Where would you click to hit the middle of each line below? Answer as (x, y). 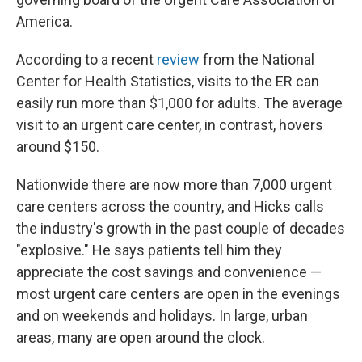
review (178, 59)
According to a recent (86, 59)
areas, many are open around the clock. (141, 337)
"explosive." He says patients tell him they (149, 250)
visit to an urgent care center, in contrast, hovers (170, 125)
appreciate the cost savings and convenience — (169, 272)
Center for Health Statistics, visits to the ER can (168, 81)
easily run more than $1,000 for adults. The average (179, 103)
